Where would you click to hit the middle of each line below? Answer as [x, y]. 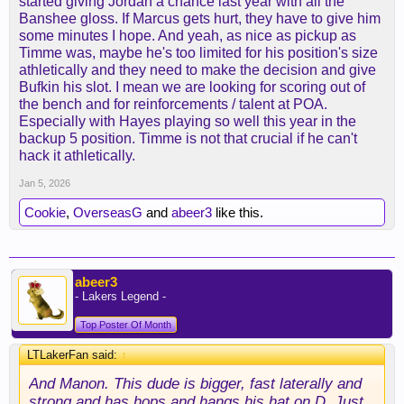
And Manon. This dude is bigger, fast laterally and [195, 383]
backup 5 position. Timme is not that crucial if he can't [188, 138]
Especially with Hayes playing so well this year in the [188, 121]
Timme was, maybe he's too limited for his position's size [198, 53]
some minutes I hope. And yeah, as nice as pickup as [188, 36]
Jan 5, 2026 [45, 183]
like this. [238, 212]
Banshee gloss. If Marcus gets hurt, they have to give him [200, 18]
